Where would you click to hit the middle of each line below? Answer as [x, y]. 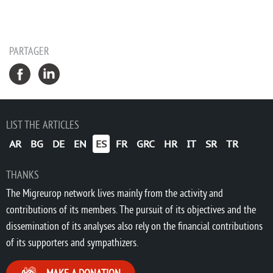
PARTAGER [29, 51]
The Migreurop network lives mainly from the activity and [115, 193]
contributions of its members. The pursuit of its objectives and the [131, 209]
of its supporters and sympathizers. [72, 242]
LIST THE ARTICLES [43, 124]
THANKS [23, 174]
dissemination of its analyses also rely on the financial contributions [134, 225]
